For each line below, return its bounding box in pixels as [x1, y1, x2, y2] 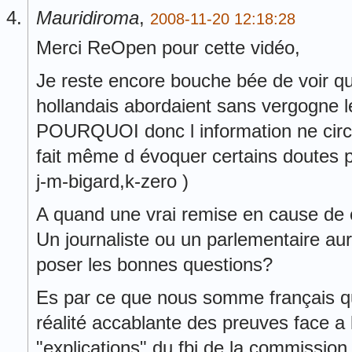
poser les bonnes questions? [36, 254, 273, 275]
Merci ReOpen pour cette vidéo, [36, 37, 300, 58]
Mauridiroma [36, 7, 139, 28]
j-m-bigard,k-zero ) [36, 170, 189, 192]
